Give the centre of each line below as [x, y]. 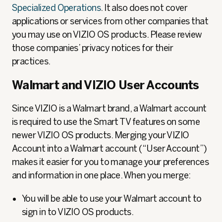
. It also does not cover [144, 8]
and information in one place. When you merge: [101, 175]
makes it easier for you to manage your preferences [110, 162]
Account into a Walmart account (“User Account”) [110, 149]
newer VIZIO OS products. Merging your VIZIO [101, 135]
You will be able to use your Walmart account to [112, 199]
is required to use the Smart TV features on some [106, 122]
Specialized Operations [56, 8]
